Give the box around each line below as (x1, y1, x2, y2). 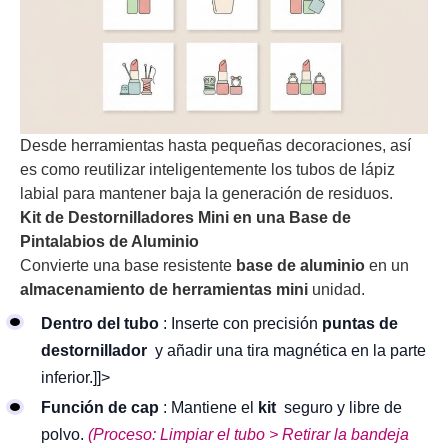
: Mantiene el (163, 399, 258, 417)
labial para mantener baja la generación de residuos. (20, 185, 393, 203)
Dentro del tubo (41, 314, 159, 332)
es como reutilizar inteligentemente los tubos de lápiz (20, 161, 395, 179)
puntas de (322, 314, 398, 332)
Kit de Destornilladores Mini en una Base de (20, 209, 351, 227)
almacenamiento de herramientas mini (20, 281, 308, 299)
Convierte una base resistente (20, 257, 236, 275)
